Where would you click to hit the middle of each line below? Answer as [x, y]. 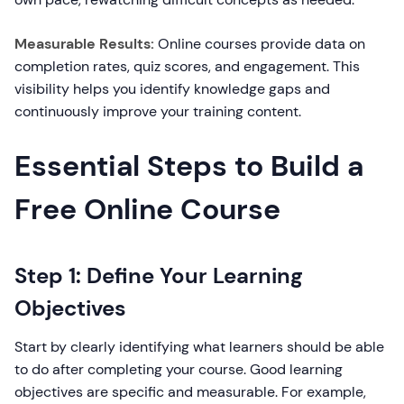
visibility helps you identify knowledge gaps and [172, 89]
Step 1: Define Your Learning [159, 275]
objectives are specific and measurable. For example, [190, 392]
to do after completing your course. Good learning [179, 369]
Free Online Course [147, 209]
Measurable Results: [84, 44]
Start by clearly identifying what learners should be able [199, 347]
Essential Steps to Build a [189, 166]
